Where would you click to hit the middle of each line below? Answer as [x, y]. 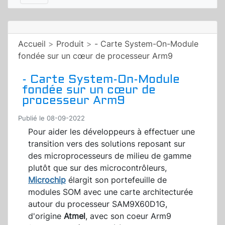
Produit [70, 44]
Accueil [32, 44]
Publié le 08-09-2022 [51, 119]
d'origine [46, 216]
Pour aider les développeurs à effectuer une [111, 132]
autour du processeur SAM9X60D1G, [98, 204]
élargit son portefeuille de [116, 180]
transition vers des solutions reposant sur [107, 144]
